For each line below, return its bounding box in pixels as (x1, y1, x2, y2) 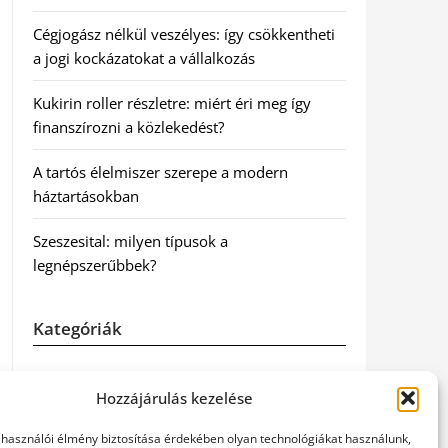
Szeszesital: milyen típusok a (32, 231, 228, 251)
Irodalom (32, 413, 96, 433)
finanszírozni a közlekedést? (32, 117, 224, 137)
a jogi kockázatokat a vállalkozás (32, 48, 255, 68)
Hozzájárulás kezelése (96, 388, 254, 408)
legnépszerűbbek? (32, 255, 156, 275)
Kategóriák (32, 317, 122, 340)
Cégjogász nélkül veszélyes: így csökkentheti (32, 24, 335, 44)
